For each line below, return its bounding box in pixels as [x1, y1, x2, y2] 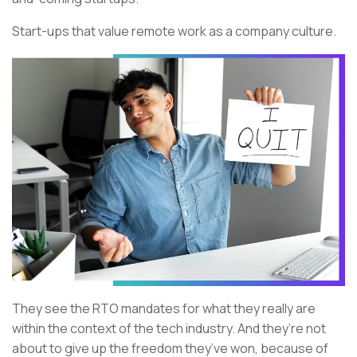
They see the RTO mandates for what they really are [12, 300, 316, 318]
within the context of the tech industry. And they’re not [12, 320, 326, 338]
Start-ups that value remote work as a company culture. [12, 22, 336, 41]
